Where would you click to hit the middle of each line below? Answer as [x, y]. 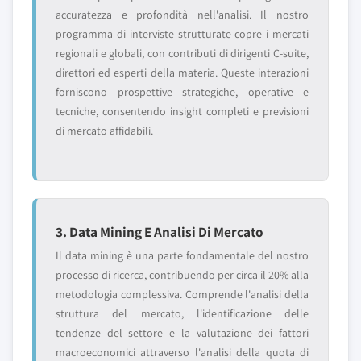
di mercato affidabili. [104, 131]
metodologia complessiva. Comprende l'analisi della [182, 294]
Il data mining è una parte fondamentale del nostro [182, 255]
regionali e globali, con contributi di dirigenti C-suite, [182, 53]
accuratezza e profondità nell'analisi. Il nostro [182, 15]
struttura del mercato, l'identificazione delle [182, 313]
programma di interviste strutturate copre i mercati [182, 34]
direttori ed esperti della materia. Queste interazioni [182, 73]
